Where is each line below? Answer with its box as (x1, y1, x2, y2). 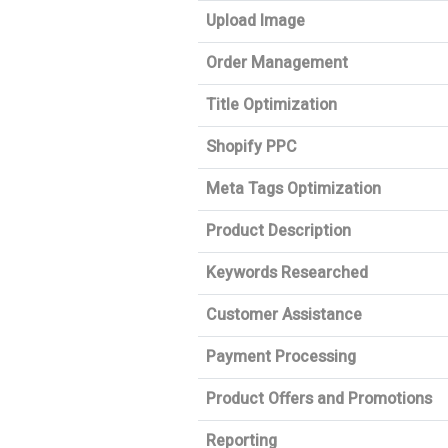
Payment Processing (206, 345, 356, 369)
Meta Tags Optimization (206, 177, 381, 201)
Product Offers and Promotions (206, 387, 432, 411)
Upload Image (206, 9, 305, 33)
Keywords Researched (206, 261, 368, 285)
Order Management (206, 51, 348, 75)
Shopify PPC (206, 135, 297, 159)
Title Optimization (206, 93, 337, 117)
